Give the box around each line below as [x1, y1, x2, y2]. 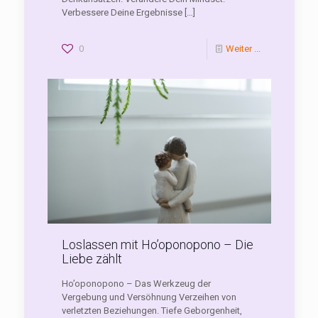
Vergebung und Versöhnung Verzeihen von [61, 292, 236, 303]
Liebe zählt [61, 251, 122, 267]
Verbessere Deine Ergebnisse [61, 6, 182, 18]
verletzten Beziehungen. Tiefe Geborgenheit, [61, 305, 242, 317]
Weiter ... [225, 43, 261, 54]
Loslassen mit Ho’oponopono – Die [61, 237, 253, 253]
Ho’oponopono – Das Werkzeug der [61, 278, 211, 290]
